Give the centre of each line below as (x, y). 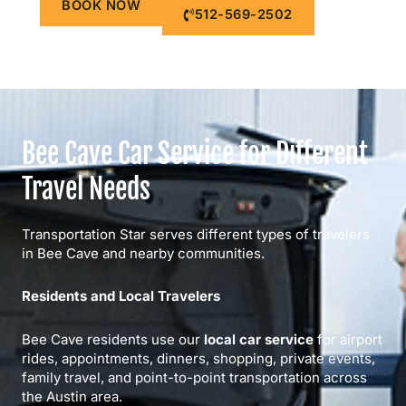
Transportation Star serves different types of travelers (196, 234)
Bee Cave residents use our (113, 339)
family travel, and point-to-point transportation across (194, 377)
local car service (259, 339)
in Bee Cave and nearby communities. (143, 253)
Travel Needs (86, 189)
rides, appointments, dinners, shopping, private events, (198, 358)
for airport (348, 339)
